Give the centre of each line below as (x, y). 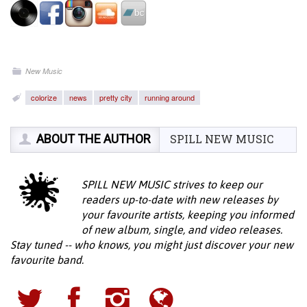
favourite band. (47, 260)
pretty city (116, 97)
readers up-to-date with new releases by (180, 199)
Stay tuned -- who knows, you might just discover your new (152, 245)
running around (170, 97)
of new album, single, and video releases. (182, 230)
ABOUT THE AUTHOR (94, 139)
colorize (44, 97)
